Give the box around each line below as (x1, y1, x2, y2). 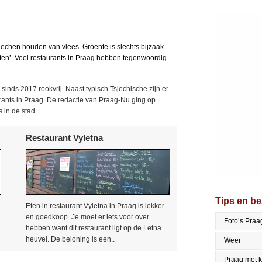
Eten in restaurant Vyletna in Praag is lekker (26, 202, 164, 210)
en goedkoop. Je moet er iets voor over (26, 213, 149, 221)
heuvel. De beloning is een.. (26, 235, 115, 243)
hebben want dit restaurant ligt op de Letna (26, 224, 161, 232)
